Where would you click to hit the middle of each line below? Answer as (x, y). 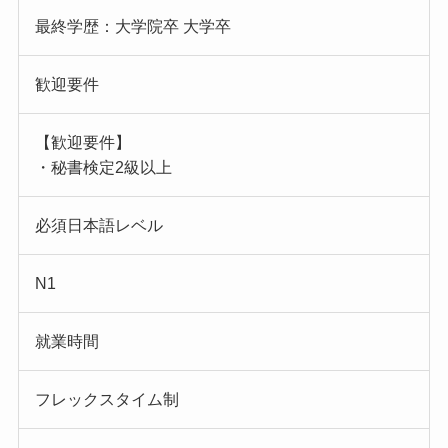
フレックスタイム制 (106, 400)
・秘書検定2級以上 (103, 168)
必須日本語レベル (98, 226)
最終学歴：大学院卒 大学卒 (132, 27)
